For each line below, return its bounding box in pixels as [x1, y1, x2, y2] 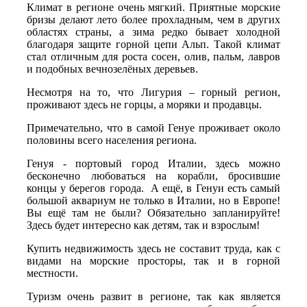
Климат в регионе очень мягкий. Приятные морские [27, 1, 280, 14]
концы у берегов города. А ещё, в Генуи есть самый [27, 182, 280, 195]
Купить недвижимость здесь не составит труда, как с [27, 243, 280, 255]
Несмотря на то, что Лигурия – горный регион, [27, 86, 280, 99]
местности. [27, 267, 78, 280]
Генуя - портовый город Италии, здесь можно [27, 158, 280, 170]
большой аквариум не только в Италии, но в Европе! [27, 195, 280, 207]
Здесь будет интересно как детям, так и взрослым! [27, 219, 260, 232]
